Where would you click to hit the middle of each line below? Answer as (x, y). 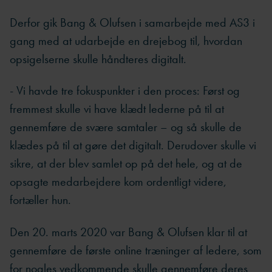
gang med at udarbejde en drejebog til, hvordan (126, 41)
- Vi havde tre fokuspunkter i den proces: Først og (125, 91)
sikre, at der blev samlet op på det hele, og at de (126, 164)
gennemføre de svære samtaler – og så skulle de (126, 127)
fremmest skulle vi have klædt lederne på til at (117, 109)
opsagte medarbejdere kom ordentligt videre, (118, 182)
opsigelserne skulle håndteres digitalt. (98, 59)
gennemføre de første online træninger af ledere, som (136, 250)
